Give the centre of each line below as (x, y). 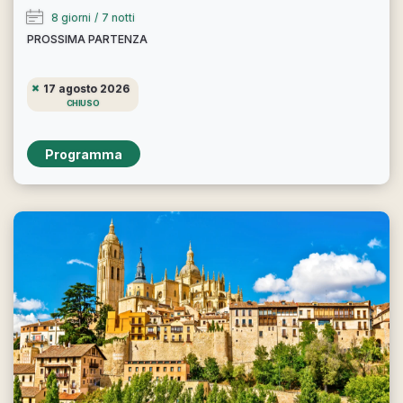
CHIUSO (83, 103)
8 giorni (71, 18)
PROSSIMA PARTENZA (87, 39)
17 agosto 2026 (86, 89)
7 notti (118, 18)
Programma (84, 154)
